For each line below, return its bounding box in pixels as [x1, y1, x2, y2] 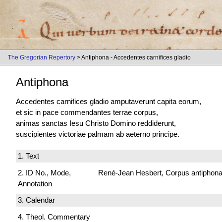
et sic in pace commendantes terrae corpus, [16, 108, 158, 117]
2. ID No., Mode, [18, 168, 71, 177]
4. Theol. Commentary [18, 212, 90, 221]
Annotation [18, 179, 52, 188]
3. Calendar [18, 196, 55, 205]
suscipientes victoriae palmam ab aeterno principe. [16, 130, 179, 139]
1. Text [18, 152, 39, 161]
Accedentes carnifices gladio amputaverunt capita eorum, [16, 97, 201, 106]
